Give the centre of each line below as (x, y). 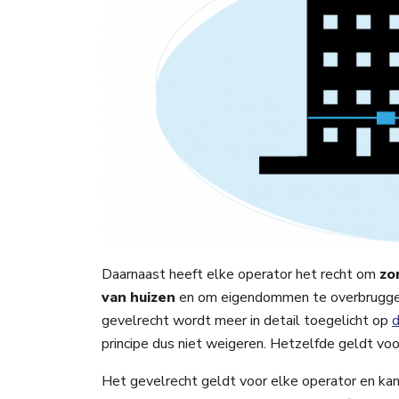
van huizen (138, 297)
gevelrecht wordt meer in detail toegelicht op (247, 320)
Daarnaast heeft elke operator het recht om (240, 274)
